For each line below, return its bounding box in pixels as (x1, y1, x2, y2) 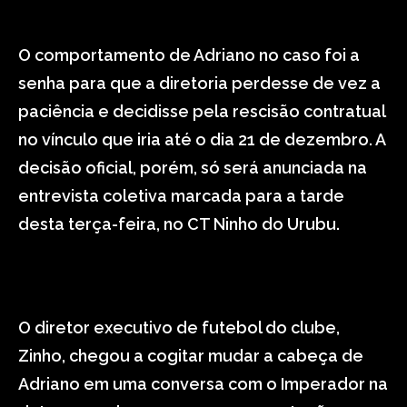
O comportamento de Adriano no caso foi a (18, 45, 360, 65)
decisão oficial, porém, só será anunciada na (18, 158, 367, 177)
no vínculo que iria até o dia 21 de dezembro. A (18, 130, 385, 149)
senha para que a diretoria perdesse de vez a (18, 74, 381, 93)
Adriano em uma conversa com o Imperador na (18, 374, 388, 393)
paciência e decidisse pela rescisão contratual (18, 102, 385, 121)
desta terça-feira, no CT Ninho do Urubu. (18, 214, 340, 233)
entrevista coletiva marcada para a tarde (18, 186, 344, 205)
